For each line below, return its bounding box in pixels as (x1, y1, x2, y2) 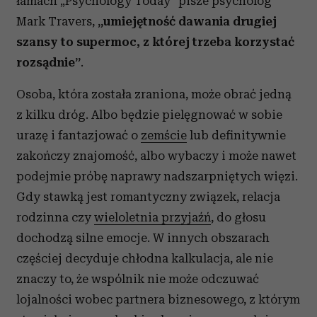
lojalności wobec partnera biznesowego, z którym (16, 292, 300, 306)
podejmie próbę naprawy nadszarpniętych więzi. (16, 169, 298, 183)
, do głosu (211, 210, 266, 224)
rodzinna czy (16, 210, 94, 224)
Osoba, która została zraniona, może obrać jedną (16, 87, 292, 101)
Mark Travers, (16, 14, 98, 28)
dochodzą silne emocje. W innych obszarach (16, 231, 270, 245)
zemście (141, 128, 187, 142)
